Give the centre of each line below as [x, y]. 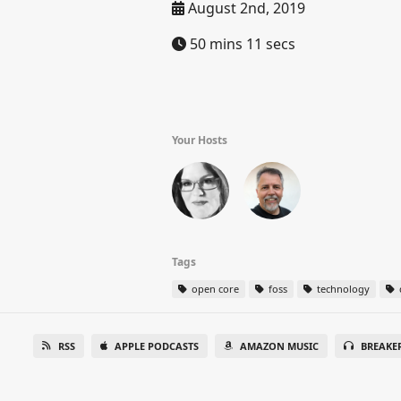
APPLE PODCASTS [156, 346]
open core [214, 289]
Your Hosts [200, 140]
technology [342, 289]
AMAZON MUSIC [279, 346]
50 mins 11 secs [241, 44]
